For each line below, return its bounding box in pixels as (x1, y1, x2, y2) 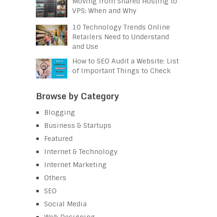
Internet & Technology (44, 147, 118, 156)
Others (44, 173, 66, 183)
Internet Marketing (44, 160, 107, 170)
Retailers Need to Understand (72, 32, 169, 41)
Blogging (44, 108, 75, 117)
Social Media (44, 200, 87, 209)
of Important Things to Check (72, 66, 170, 75)
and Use (72, 42, 98, 51)
